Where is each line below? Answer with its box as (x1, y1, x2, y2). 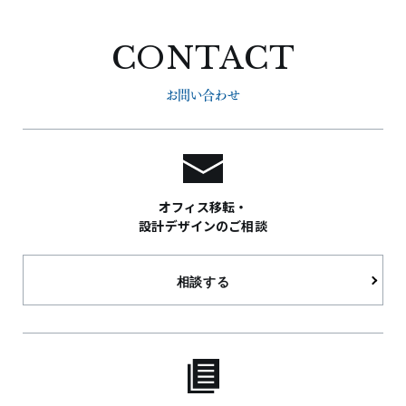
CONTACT (111, 38, 295, 77)
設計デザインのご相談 (139, 216, 267, 235)
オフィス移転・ (158, 197, 248, 216)
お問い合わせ (165, 82, 241, 104)
